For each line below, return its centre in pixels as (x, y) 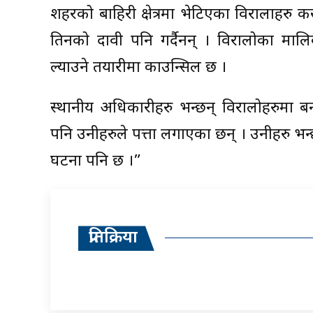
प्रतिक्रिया (113, 239)
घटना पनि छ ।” (96, 162)
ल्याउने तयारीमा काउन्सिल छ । (138, 68)
